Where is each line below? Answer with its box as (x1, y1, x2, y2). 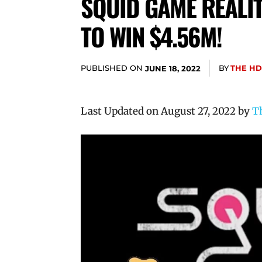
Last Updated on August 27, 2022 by (81, 105, 252, 118)
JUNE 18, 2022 (145, 63, 201, 73)
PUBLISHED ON (81, 63, 143, 73)
